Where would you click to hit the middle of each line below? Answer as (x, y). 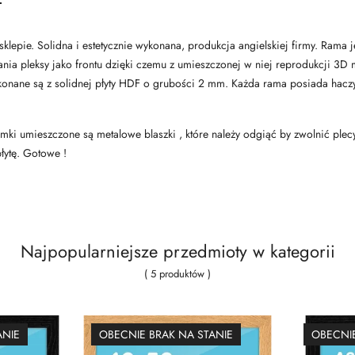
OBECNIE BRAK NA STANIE (166, 334)
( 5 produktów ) (177, 273)
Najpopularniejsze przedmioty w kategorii (177, 251)
